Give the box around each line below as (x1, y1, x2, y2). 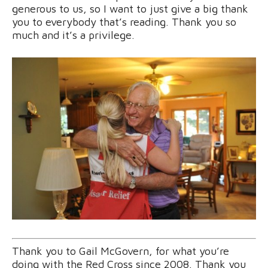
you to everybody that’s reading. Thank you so (12, 15, 236, 28)
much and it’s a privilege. (12, 28, 135, 41)
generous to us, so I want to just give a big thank (12, 2, 248, 15)
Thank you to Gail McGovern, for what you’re (12, 245, 229, 258)
